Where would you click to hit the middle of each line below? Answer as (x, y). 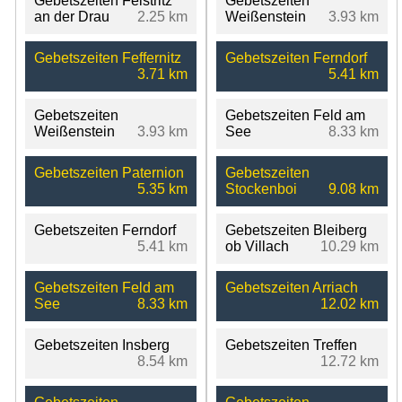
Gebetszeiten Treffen (291, 345)
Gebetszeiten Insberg (102, 345)
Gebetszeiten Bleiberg (296, 231)
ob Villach (257, 247)
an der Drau (72, 17)
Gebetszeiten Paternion (109, 173)
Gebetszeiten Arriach (291, 288)
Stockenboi (261, 189)
